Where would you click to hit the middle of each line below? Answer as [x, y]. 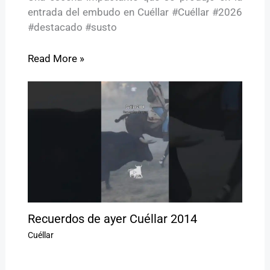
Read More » [56, 59]
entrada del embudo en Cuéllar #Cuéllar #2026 [135, 12]
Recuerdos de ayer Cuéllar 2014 [112, 219]
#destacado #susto [72, 27]
